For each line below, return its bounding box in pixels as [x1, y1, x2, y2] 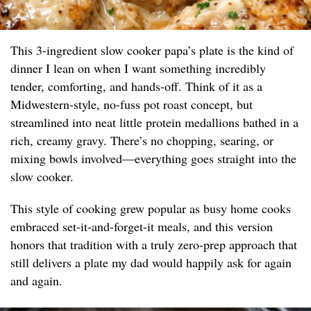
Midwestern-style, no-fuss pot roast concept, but [10, 96, 253, 113]
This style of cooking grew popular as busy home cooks [10, 200, 291, 217]
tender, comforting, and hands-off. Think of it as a [10, 78, 262, 95]
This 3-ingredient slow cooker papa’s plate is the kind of [10, 42, 294, 59]
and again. [10, 272, 62, 289]
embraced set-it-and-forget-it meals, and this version [10, 218, 273, 235]
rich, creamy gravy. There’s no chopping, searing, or [10, 132, 274, 149]
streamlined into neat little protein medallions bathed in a [10, 114, 299, 131]
